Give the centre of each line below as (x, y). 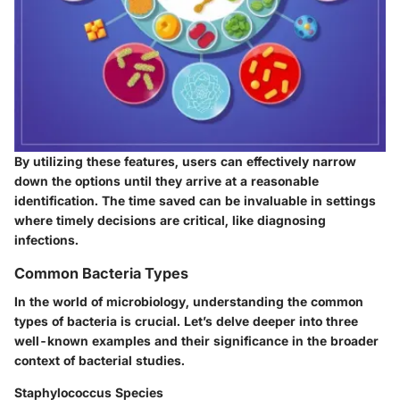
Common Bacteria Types (101, 273)
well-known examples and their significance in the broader (196, 340)
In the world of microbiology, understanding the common (189, 301)
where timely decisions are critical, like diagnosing (170, 220)
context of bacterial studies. (100, 360)
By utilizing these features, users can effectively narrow (185, 161)
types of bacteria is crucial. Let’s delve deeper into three (186, 321)
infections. (46, 239)
